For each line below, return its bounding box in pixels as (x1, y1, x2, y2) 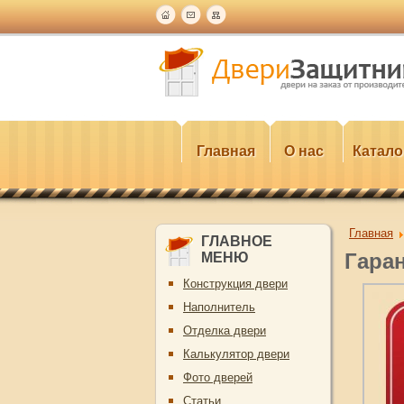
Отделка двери (183, 324, 266, 337)
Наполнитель (183, 300, 255, 314)
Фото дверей (183, 371, 252, 384)
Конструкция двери (183, 277, 288, 290)
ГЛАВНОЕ (201, 234, 272, 249)
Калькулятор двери (183, 347, 289, 361)
